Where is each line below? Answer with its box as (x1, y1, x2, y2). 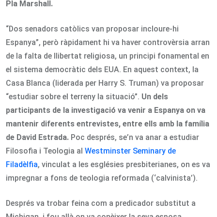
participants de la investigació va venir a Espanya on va (6, 106, 205, 115)
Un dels (141, 92, 168, 102)
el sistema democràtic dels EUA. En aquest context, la (6, 65, 199, 75)
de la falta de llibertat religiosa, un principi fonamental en (6, 51, 209, 61)
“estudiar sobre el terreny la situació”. (6, 92, 141, 102)
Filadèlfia (6, 160, 38, 170)
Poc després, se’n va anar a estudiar (69, 133, 199, 142)
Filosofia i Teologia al (6, 146, 85, 156)
